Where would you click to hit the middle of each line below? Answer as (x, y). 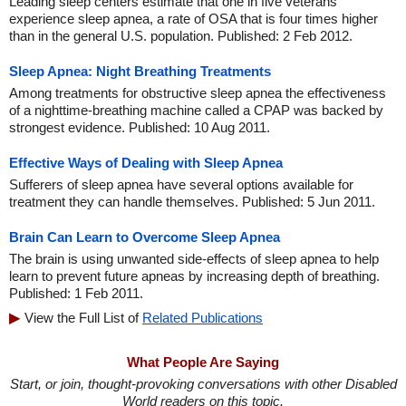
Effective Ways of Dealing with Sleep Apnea (146, 163)
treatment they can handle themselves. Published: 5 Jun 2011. (192, 202)
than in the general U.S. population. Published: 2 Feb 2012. (181, 36)
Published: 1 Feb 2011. (76, 293)
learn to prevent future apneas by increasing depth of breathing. (194, 276)
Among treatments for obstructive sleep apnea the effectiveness (198, 93)
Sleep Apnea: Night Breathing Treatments (140, 71)
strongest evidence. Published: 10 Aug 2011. (140, 127)
